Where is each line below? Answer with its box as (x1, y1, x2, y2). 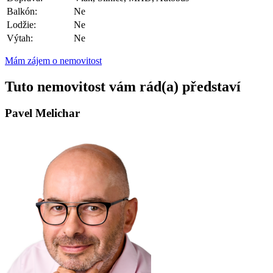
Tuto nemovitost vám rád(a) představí (5, 78, 241, 94)
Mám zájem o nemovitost (5, 55, 102, 66)
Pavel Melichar (5, 107, 80, 120)
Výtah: (7, 32, 33, 43)
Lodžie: (7, 19, 36, 30)
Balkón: (7, 5, 37, 16)
